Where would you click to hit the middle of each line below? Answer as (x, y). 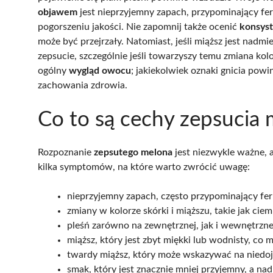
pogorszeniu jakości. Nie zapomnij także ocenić (139, 27)
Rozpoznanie (66, 152)
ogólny (53, 70)
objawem (58, 12)
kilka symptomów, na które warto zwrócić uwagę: (144, 167)
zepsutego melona (133, 152)
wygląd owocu (100, 70)
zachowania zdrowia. (83, 85)
